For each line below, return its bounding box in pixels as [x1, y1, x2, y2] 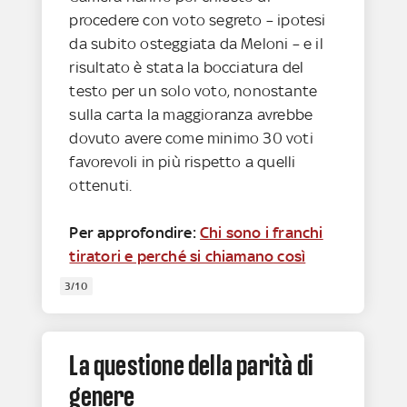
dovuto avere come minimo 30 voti [69, 128, 313, 147]
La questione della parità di [69, 348, 314, 382]
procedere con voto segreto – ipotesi [69, 10, 326, 29]
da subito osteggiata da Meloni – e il [69, 34, 323, 53]
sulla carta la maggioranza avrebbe [69, 104, 313, 124]
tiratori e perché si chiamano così [69, 246, 306, 265]
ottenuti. [69, 175, 136, 194]
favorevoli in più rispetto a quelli [69, 152, 296, 171]
